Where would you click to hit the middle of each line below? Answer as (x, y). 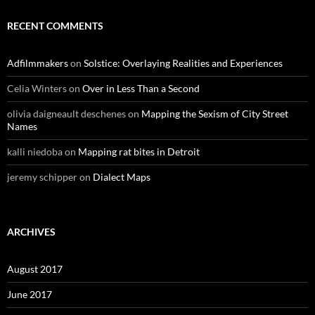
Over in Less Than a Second (141, 88)
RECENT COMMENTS (55, 26)
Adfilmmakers (38, 63)
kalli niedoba (35, 152)
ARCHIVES (31, 232)
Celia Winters (37, 88)
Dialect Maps (122, 177)
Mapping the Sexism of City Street (215, 114)
